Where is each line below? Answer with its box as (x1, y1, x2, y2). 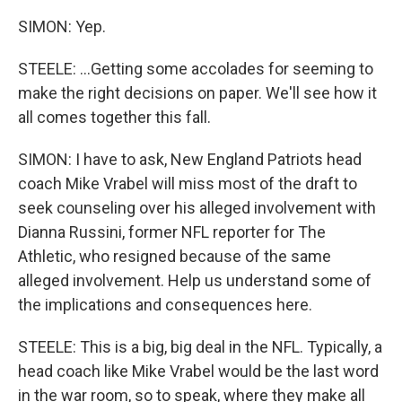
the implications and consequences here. (18, 295, 312, 314)
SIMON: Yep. (18, 17, 106, 36)
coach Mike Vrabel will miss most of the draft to (18, 174, 357, 193)
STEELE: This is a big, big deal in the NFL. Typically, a (18, 337, 382, 356)
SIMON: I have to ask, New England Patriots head (18, 150, 362, 169)
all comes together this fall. (18, 108, 211, 127)
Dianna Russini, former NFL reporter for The (18, 223, 326, 241)
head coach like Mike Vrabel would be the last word (18, 362, 379, 380)
